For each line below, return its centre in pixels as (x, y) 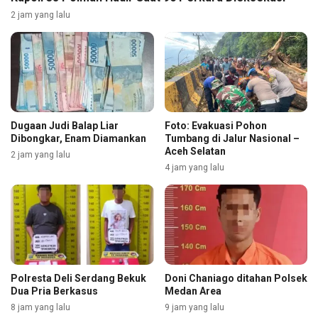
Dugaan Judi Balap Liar (65, 125)
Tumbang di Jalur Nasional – (232, 138)
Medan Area (193, 291)
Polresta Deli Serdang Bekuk (78, 278)
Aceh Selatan (195, 151)
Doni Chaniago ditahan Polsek (236, 278)
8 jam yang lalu (40, 307)
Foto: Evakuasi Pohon (215, 125)
